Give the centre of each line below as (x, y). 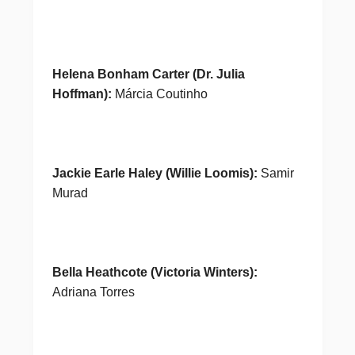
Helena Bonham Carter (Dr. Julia (148, 74)
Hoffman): (82, 94)
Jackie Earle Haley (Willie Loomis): (156, 173)
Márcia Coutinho (159, 94)
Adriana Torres (93, 292)
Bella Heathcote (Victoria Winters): (155, 272)
